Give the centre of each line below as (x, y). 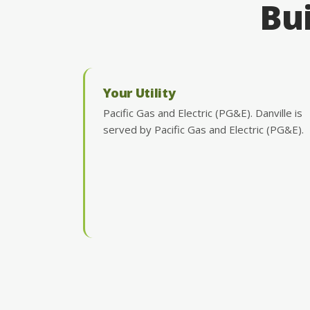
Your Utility (139, 92)
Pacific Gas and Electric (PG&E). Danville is (202, 112)
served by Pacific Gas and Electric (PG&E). (203, 129)
